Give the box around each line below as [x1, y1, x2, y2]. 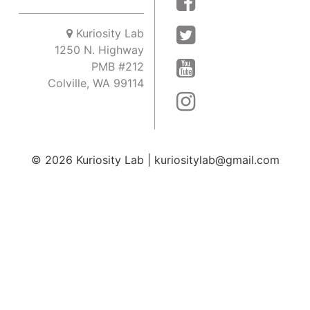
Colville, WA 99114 [48, 76, 144, 91]
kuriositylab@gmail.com [154, 153, 280, 167]
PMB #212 [91, 60, 144, 74]
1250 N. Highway [55, 43, 144, 57]
